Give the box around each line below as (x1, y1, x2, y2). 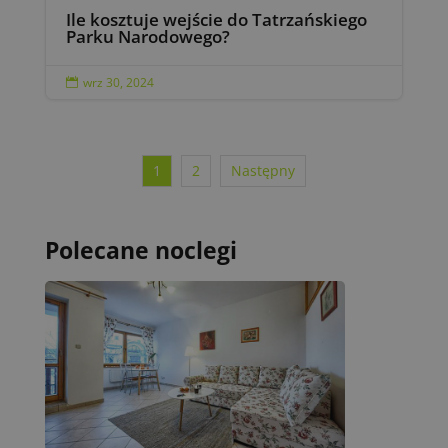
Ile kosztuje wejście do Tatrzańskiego (65, 7, 367, 31)
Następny (230, 160, 295, 180)
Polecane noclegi (44, 233, 237, 266)
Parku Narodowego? (65, 24, 230, 48)
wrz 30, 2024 (82, 73, 154, 91)
